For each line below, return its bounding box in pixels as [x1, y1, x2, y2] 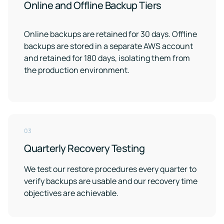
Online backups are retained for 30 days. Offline [24, 28, 197, 39]
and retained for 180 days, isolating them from [24, 52, 190, 63]
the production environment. [24, 64, 129, 75]
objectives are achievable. [24, 187, 118, 198]
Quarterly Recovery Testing [24, 141, 144, 155]
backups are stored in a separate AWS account [24, 40, 193, 51]
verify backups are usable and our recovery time [24, 175, 197, 186]
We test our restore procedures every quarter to [24, 163, 196, 174]
